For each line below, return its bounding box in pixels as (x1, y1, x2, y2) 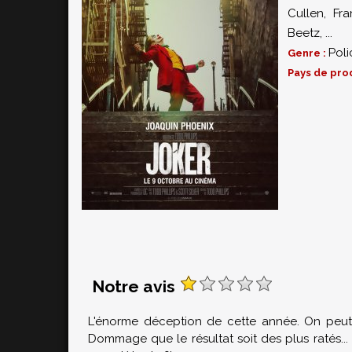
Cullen (288, 6, 324, 20)
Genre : (288, 47, 328, 59)
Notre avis (92, 277, 179, 296)
